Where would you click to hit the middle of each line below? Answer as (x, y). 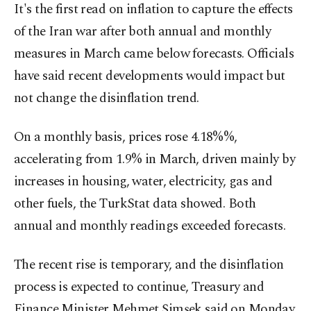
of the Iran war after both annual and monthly (143, 32)
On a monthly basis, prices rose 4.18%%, (126, 137)
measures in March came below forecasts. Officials (154, 54)
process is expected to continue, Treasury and (139, 287)
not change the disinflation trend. (107, 99)
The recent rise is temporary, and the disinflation (149, 265)
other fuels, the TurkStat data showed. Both (135, 204)
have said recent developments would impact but (150, 76)
